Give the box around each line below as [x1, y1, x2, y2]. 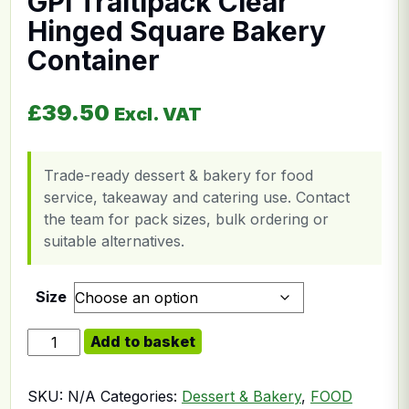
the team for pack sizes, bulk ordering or [44, 210, 329, 228]
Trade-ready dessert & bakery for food [44, 166, 313, 184]
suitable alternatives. [44, 232, 184, 250]
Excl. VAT [114, 103, 202, 125]
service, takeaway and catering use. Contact [44, 188, 350, 206]
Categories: [100, 387, 182, 405]
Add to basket [90, 332, 196, 351]
